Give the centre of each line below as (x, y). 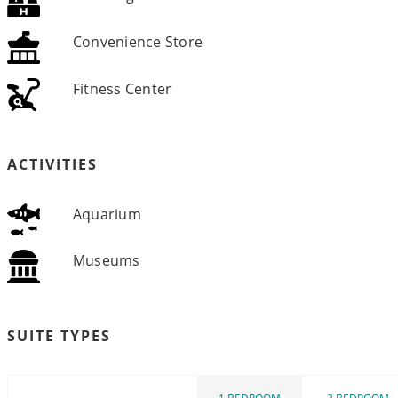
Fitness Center (122, 88)
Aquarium (107, 214)
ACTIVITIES (52, 164)
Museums (106, 261)
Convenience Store (138, 41)
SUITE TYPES (59, 336)
